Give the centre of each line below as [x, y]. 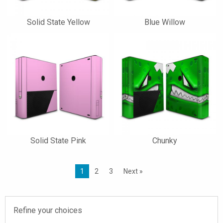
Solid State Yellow [58, 22]
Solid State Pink [58, 141]
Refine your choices [48, 210]
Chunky [165, 141]
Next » [133, 171]
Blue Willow [165, 22]
